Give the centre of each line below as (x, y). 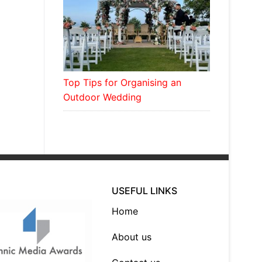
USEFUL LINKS (145, 190)
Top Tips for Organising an (122, 82)
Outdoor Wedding (102, 97)
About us (132, 237)
